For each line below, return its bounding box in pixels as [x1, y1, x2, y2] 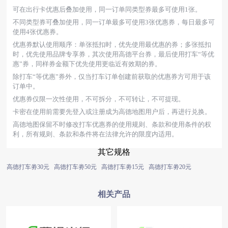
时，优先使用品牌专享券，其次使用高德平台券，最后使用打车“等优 [12, 50, 214, 58]
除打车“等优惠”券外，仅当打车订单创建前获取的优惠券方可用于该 [12, 73, 211, 80]
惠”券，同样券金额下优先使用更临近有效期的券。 [12, 60, 161, 68]
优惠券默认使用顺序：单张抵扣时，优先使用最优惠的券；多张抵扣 [12, 41, 211, 48]
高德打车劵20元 [148, 163, 191, 170]
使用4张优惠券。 [12, 28, 63, 36]
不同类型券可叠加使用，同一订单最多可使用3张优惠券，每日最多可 [12, 18, 215, 26]
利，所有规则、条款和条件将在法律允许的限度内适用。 [12, 130, 178, 138]
